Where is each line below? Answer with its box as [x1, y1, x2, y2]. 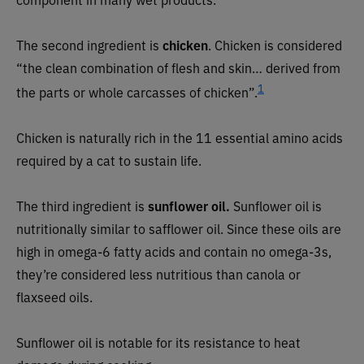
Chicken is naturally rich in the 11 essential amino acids [16, 128, 343, 146]
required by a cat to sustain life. [16, 150, 201, 169]
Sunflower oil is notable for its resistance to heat [16, 332, 301, 351]
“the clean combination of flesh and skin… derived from [16, 58, 340, 76]
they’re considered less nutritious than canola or [16, 264, 301, 283]
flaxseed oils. [16, 287, 93, 305]
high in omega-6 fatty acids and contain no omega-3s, [16, 241, 331, 260]
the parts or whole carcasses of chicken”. [16, 82, 258, 101]
